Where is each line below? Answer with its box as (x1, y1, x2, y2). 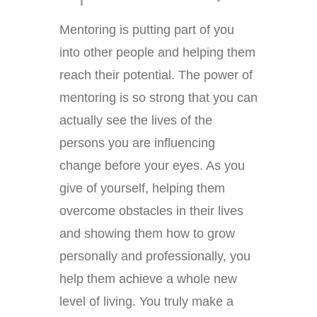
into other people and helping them (59, 45, 255, 60)
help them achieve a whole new (59, 272, 237, 287)
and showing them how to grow (59, 226, 235, 241)
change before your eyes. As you (59, 158, 245, 173)
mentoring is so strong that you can (59, 91, 258, 105)
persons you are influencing (59, 136, 215, 151)
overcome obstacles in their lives (59, 204, 243, 219)
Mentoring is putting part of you (59, 23, 234, 38)
